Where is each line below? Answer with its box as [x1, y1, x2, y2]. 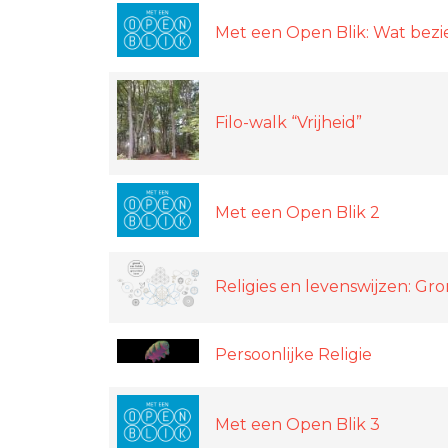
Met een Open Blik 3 [215, 414, 380, 434]
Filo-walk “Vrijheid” [215, 112, 362, 132]
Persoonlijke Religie [215, 344, 372, 364]
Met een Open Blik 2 [215, 202, 380, 222]
